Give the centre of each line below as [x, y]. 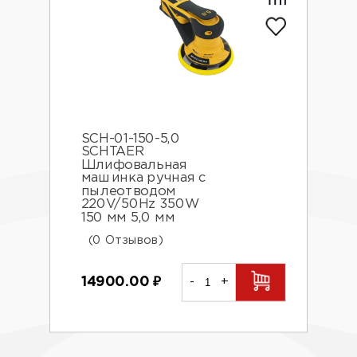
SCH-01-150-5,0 [130, 139]
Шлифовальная [134, 165]
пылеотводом [129, 192]
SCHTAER [112, 152]
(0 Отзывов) [126, 240]
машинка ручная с [143, 178]
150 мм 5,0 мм [128, 218]
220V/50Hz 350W [140, 205]
